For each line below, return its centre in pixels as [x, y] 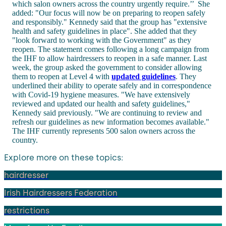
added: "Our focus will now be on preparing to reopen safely [109, 13]
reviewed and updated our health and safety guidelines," [101, 104]
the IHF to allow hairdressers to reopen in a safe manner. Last [109, 59]
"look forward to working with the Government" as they [102, 40]
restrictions [27, 211]
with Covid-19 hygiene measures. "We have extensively [101, 95]
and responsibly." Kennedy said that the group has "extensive [109, 22]
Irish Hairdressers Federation [61, 193]
